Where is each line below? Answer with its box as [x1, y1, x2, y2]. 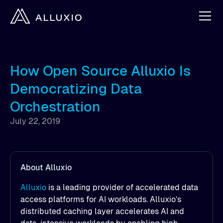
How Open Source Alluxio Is [10, 63, 191, 79]
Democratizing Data [10, 81, 142, 97]
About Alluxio [20, 163, 72, 172]
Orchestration [10, 99, 101, 114]
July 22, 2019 [10, 116, 60, 126]
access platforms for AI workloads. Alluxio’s [20, 195, 181, 204]
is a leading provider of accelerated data [46, 183, 198, 192]
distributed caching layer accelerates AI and [20, 207, 184, 216]
